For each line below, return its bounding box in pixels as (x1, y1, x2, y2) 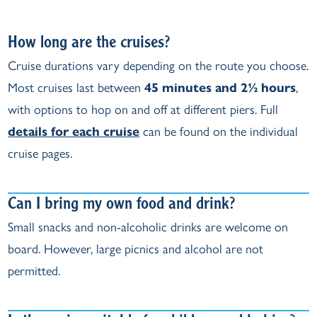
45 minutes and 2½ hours (144, 80, 296, 96)
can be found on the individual (139, 124, 299, 139)
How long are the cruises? (8, 35, 171, 52)
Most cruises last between (8, 80, 145, 96)
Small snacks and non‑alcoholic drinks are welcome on (8, 219, 289, 235)
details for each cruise (8, 124, 140, 139)
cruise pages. (8, 146, 73, 161)
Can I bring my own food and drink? (8, 197, 236, 214)
